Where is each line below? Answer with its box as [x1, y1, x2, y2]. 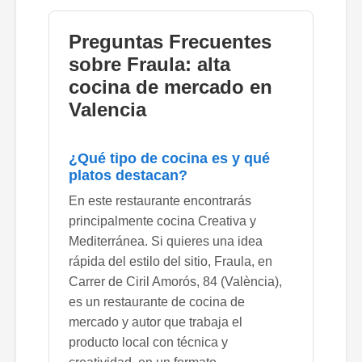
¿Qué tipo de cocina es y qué [69, 149, 270, 166]
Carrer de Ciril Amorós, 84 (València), [69, 274, 282, 288]
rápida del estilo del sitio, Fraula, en [69, 254, 272, 268]
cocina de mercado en [69, 75, 272, 98]
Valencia [69, 98, 146, 120]
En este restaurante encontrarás [69, 193, 251, 208]
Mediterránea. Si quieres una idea [69, 234, 263, 248]
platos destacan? [69, 166, 187, 183]
